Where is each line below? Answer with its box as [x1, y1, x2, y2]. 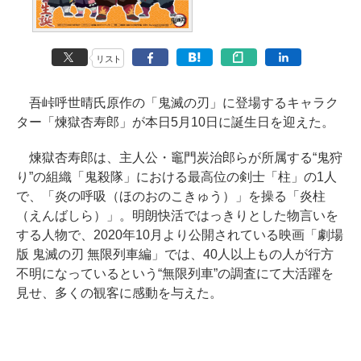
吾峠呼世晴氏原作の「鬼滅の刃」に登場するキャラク [16, 96, 338, 110]
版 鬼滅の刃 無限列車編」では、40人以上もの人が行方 [16, 247, 334, 262]
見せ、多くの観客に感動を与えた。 [16, 286, 222, 301]
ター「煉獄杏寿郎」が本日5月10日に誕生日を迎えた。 [16, 115, 334, 130]
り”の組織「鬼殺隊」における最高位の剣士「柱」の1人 [16, 170, 337, 185]
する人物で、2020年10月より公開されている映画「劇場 [16, 228, 343, 243]
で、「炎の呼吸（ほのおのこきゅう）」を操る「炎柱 [16, 189, 326, 204]
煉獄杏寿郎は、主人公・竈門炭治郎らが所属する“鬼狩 [16, 151, 342, 165]
